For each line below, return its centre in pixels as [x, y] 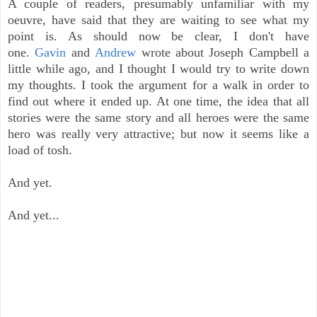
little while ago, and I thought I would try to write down [158, 68]
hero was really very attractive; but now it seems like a [158, 133]
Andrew [116, 52]
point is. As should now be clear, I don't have [158, 36]
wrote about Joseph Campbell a [223, 52]
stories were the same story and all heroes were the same [158, 117]
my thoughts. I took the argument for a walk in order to [158, 85]
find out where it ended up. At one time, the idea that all [158, 101]
